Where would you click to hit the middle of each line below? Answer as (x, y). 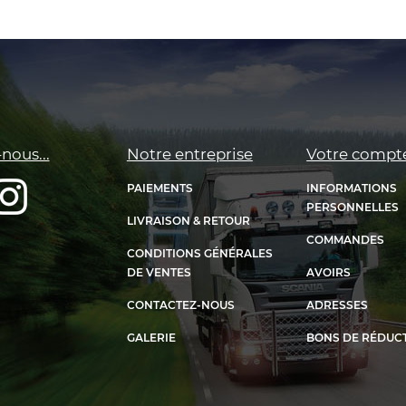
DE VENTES (159, 272)
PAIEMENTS (159, 188)
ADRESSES (338, 304)
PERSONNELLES (353, 207)
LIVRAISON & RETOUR (188, 220)
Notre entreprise (189, 154)
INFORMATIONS (352, 188)
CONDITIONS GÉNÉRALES (199, 253)
